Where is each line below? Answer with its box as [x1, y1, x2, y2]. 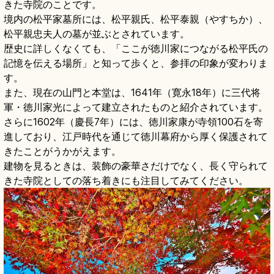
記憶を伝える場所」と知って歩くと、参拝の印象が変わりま [4, 57, 268, 70]
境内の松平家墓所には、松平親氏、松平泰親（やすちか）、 [4, 13, 268, 26]
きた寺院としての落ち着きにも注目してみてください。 [4, 174, 248, 187]
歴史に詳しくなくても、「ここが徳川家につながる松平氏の [4, 42, 268, 55]
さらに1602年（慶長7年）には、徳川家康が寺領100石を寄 [4, 116, 263, 128]
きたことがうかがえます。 [4, 145, 121, 158]
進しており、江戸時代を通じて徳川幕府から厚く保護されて [4, 130, 268, 143]
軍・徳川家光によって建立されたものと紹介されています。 [4, 101, 268, 114]
